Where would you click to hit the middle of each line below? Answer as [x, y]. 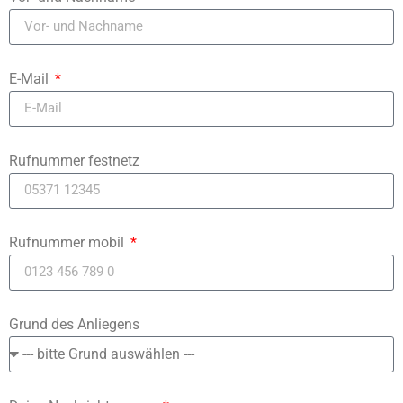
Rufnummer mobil [68, 242]
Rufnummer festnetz [74, 160]
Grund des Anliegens [74, 324]
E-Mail [31, 78]
